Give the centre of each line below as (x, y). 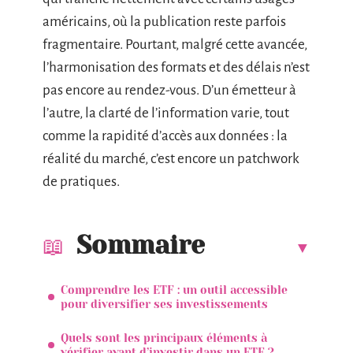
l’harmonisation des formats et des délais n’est (176, 67)
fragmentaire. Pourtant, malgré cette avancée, (175, 45)
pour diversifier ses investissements (164, 304)
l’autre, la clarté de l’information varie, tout (166, 113)
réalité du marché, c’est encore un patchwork (171, 159)
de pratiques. (81, 182)
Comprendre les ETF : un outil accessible (174, 290)
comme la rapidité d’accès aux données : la (165, 136)
